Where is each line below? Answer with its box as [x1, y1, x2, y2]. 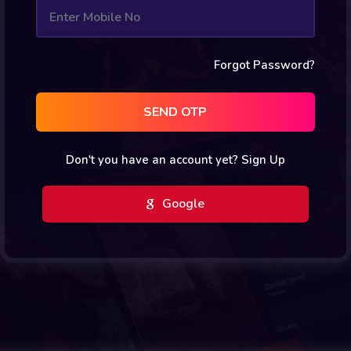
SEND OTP [143, 103, 208, 121]
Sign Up [241, 151, 285, 168]
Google [158, 194, 204, 212]
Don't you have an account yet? [65, 151, 241, 168]
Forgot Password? [213, 56, 315, 73]
